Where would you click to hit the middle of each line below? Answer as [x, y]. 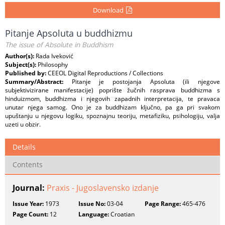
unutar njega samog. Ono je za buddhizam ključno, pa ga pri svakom [113, 107]
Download [108, 10]
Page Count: [30, 214]
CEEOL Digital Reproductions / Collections [105, 73]
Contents [28, 164]
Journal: [30, 188]
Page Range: [162, 204]
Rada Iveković [54, 56]
